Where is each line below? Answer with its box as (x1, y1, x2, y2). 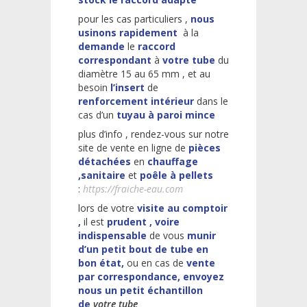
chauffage (145, 154, 198, 168)
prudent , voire (107, 214, 180, 228)
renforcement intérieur (78, 94, 197, 108)
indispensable (78, 228, 149, 242)
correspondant (78, 53, 154, 66)
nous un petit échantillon (78, 283, 203, 297)
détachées (78, 154, 134, 168)
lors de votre (78, 201, 137, 214)
